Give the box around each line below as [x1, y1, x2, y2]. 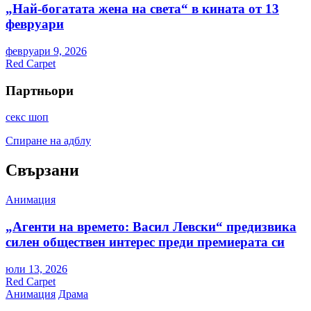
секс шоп [6, 111, 49, 124]
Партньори [6, 83, 74, 98]
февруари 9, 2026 [6, 44, 87, 57]
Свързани [6, 161, 79, 180]
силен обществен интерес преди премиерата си [6, 234, 285, 249]
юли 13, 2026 [6, 262, 67, 275]
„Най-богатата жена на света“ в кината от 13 [6, 1, 279, 17]
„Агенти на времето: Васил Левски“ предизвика [6, 219, 296, 234]
